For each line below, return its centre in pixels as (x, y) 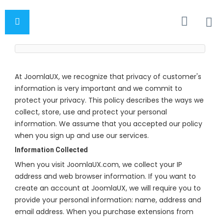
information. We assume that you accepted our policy (109, 124)
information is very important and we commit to (98, 88)
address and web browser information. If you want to (105, 176)
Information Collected (51, 150)
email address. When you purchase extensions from (104, 212)
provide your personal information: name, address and (108, 200)
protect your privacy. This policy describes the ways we (109, 100)
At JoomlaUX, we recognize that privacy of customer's (108, 77)
